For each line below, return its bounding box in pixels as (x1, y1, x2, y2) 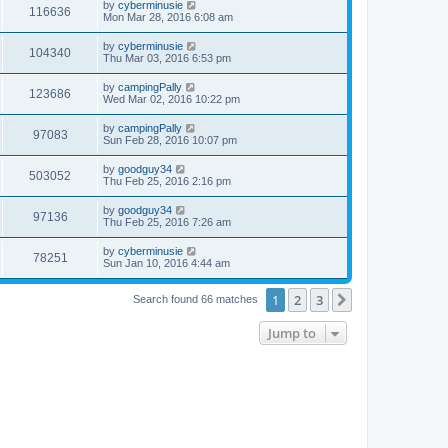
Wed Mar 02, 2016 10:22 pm (103, 93, 240, 105)
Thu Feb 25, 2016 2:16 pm (103, 175, 231, 187)
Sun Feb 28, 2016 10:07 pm (103, 134, 237, 146)
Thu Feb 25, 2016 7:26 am (103, 216, 231, 228)
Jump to (268, 324, 316, 342)
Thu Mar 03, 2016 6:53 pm (103, 52, 231, 64)
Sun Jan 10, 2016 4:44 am (103, 257, 230, 269)
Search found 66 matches (133, 292, 261, 305)
